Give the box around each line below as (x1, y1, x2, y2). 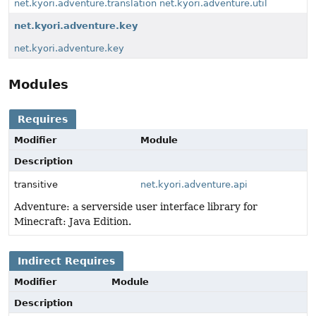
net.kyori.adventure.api (140, 179, 248, 190)
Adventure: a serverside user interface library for (14, 201, 257, 213)
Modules (8, 77, 68, 92)
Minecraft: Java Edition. (14, 216, 131, 228)
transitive (14, 179, 58, 190)
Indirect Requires (18, 255, 115, 267)
